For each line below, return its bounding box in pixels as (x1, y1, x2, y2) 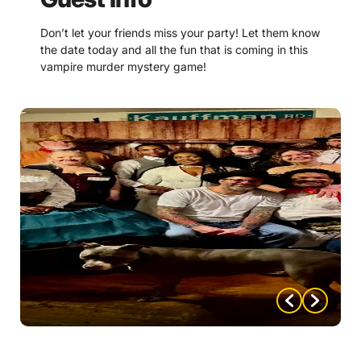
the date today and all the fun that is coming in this (40, 43, 308, 56)
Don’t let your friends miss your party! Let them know (40, 26, 320, 39)
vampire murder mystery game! (40, 60, 206, 73)
